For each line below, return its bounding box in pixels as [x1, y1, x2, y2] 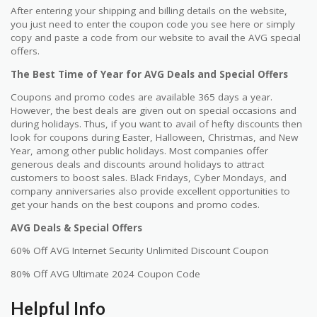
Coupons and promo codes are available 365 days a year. [11, 91, 272, 104]
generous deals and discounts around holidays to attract [11, 158, 264, 171]
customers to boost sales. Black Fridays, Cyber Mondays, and [11, 171, 287, 185]
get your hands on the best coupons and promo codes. [11, 198, 260, 212]
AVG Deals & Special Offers [11, 221, 142, 234]
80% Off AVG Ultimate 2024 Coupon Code [11, 267, 200, 280]
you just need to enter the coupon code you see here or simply [11, 18, 295, 31]
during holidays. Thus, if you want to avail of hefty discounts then [11, 117, 302, 131]
